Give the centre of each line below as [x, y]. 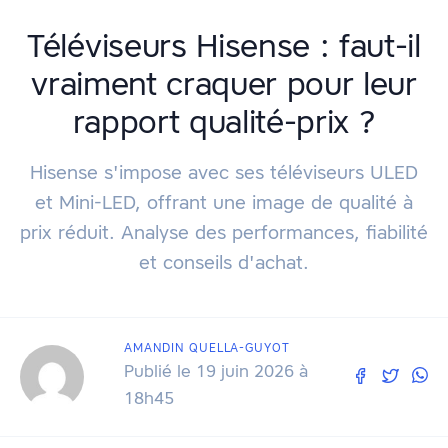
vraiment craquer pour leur [224, 84]
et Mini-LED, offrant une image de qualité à [224, 202]
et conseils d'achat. [224, 262]
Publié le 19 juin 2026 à [216, 371]
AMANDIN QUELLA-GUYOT [207, 348]
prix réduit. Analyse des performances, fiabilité [224, 232]
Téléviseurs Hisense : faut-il [224, 46]
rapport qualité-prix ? [224, 122]
